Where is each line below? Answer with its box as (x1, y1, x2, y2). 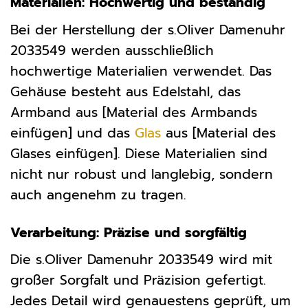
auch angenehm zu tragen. (10, 184, 186, 205)
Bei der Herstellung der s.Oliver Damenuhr (10, 19, 285, 40)
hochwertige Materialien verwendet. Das (10, 60, 272, 81)
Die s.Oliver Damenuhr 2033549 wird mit (10, 250, 272, 270)
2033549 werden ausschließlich (10, 40, 214, 60)
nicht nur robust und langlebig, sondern (10, 164, 273, 184)
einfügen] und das (10, 122, 135, 143)
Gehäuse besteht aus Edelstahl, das (10, 81, 241, 102)
